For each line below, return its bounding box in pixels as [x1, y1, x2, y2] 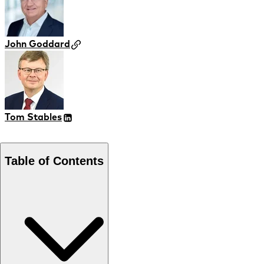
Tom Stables [5, 111, 62, 123]
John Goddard [5, 38, 70, 50]
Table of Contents [5, 154, 104, 167]
